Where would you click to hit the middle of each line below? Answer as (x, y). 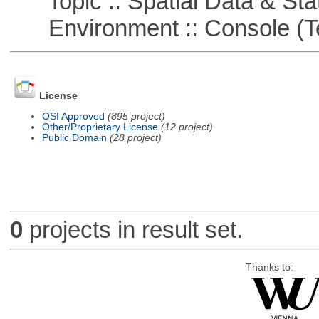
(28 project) (135, 137)
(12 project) (187, 127)
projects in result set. (132, 230)
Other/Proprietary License (100, 127)
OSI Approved (73, 116)
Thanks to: (269, 267)
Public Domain (74, 137)
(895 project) (136, 116)
